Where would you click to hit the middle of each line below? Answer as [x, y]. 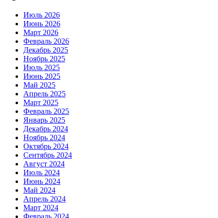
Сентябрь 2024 [48, 155]
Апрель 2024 [45, 199]
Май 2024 [39, 190]
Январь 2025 [44, 120]
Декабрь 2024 [46, 128]
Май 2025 [39, 85]
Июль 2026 [42, 15]
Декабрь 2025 [46, 50]
